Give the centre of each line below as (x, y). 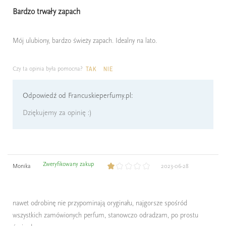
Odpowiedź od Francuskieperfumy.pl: (78, 95)
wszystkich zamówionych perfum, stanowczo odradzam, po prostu (105, 215)
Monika (22, 166)
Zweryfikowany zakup (68, 164)
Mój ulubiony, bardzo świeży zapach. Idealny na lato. (85, 40)
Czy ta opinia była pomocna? (48, 68)
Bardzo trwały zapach (46, 11)
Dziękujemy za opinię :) (57, 112)
